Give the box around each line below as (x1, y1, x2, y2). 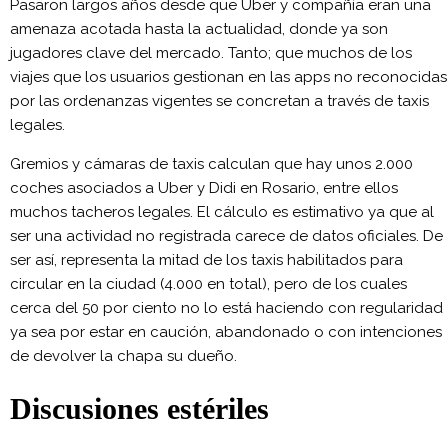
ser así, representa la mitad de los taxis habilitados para (10, 250, 403, 269)
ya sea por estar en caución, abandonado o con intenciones (10, 322, 442, 341)
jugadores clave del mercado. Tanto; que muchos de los (10, 43, 412, 62)
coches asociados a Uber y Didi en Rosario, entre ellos (10, 178, 398, 197)
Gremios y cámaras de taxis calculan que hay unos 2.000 (10, 154, 413, 173)
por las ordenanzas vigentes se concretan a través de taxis (10, 91, 429, 110)
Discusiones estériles (10, 392, 269, 426)
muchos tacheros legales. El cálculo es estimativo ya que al (10, 202, 434, 221)
